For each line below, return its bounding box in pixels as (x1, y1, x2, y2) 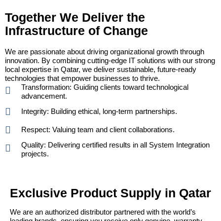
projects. (21, 149, 49, 158)
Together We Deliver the (5, 10, 145, 25)
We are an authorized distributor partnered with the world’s (10, 208, 196, 217)
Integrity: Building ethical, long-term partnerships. (21, 107, 177, 116)
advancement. (21, 92, 67, 101)
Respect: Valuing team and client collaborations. (21, 125, 175, 134)
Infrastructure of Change (5, 24, 148, 38)
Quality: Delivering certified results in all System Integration (21, 141, 210, 149)
